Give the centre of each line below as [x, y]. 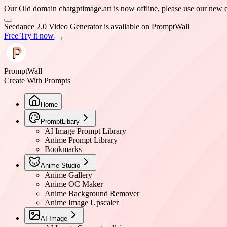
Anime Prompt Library [81, 140]
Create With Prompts [37, 80]
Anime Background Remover [92, 193]
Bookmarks [63, 149]
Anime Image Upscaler [82, 202]
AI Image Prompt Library [85, 131]
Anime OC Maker [74, 184]
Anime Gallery [68, 175]
